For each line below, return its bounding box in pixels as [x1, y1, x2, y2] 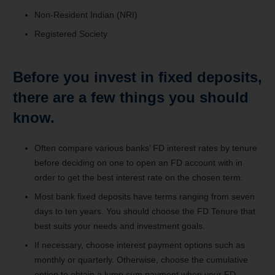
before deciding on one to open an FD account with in [34, 157, 242, 168]
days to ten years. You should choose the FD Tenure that [34, 206, 255, 216]
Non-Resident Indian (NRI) [34, 9, 137, 20]
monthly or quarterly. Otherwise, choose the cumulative [34, 254, 248, 265]
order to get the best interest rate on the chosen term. [34, 172, 243, 182]
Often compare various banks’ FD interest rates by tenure [34, 142, 257, 153]
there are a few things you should [13, 88, 249, 106]
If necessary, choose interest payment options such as [34, 239, 245, 250]
